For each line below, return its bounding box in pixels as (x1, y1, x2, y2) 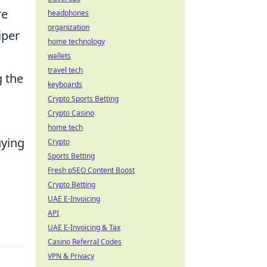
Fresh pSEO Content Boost (48, 165, 135, 175)
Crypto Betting (48, 179, 95, 190)
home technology (48, 36, 105, 46)
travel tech (48, 65, 83, 75)
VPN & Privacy (48, 251, 94, 261)
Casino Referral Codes (48, 237, 122, 247)
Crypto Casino (48, 108, 94, 118)
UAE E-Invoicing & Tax (48, 222, 120, 232)
